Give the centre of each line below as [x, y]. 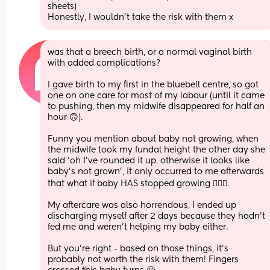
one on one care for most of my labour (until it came [156, 96]
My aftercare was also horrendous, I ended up [142, 205]
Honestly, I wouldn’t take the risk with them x [141, 17]
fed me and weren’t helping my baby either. [138, 227]
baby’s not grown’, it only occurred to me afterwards [156, 171]
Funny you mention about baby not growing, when [153, 139]
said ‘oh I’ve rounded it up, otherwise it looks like [149, 161]
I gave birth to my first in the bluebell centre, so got [153, 85]
